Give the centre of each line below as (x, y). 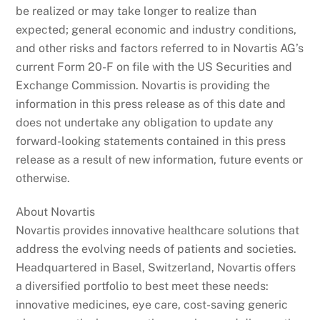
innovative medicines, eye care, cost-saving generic (152, 304)
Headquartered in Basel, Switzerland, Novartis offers (156, 267)
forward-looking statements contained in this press (151, 141)
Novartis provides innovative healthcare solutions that (158, 230)
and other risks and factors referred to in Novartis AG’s (160, 49)
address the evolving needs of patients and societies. (156, 249)
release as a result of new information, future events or (160, 160)
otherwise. (43, 179)
